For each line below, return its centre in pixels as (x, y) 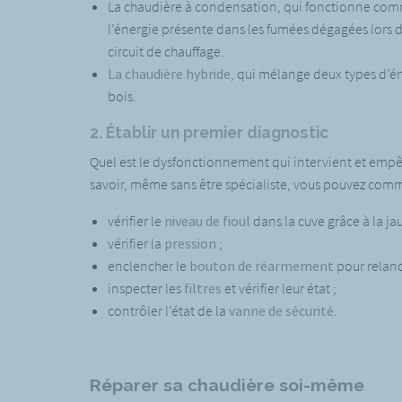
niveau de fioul (207, 220)
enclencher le (148, 265)
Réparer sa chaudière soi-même (227, 385)
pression (190, 243)
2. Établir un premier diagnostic (209, 132)
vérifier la (135, 243)
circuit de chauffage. (166, 51)
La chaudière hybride (169, 73)
